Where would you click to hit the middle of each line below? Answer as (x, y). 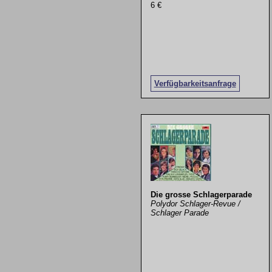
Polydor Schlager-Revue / (195, 204)
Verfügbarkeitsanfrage (195, 83)
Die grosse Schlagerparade (201, 195)
